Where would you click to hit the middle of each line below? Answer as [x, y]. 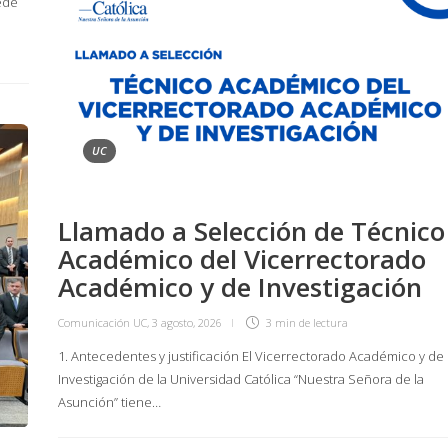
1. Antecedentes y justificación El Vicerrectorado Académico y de [251, 355]
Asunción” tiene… [109, 401]
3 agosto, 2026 [187, 322]
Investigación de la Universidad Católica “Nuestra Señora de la [241, 378]
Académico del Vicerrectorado [242, 258]
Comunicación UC [102, 322]
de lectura [323, 322]
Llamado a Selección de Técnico [251, 230]
